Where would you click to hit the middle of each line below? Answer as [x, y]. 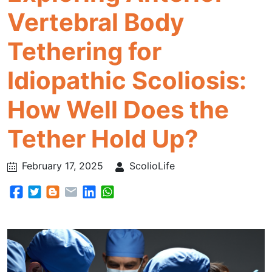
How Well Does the [118, 110]
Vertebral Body [96, 22]
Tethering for [84, 51]
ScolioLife [152, 166]
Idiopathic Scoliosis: [127, 80]
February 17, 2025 [63, 166]
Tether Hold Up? [103, 139]
